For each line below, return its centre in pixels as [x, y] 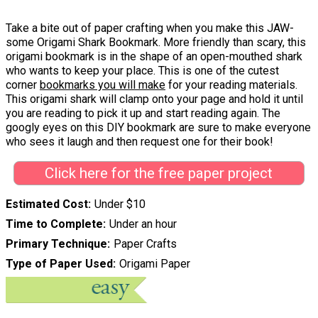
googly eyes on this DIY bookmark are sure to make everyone [158, 128]
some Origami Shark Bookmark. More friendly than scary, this [156, 43]
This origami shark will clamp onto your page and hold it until [154, 99]
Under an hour [143, 224]
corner [23, 85]
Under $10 [120, 204]
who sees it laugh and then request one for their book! [139, 142]
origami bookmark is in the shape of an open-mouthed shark [154, 57]
